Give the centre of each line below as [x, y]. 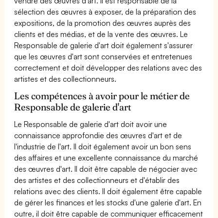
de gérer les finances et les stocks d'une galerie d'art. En [108, 202]
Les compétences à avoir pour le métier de [102, 96]
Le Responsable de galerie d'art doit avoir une [91, 124]
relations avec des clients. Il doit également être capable [108, 191]
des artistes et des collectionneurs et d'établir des [97, 180]
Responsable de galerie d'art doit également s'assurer [104, 45]
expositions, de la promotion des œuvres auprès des [103, 23]
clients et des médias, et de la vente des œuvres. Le [101, 34]
